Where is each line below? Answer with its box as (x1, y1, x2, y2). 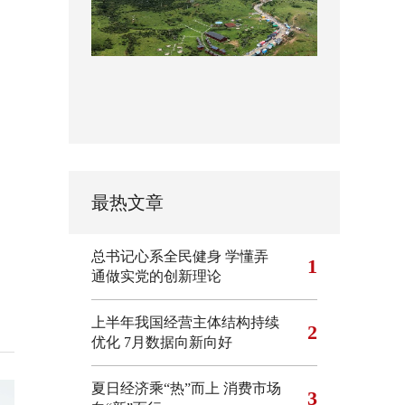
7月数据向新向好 (124, 334, 232, 350)
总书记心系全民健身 (91, 249, 221, 264)
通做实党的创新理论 (91, 268, 221, 284)
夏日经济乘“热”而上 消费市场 (91, 381, 281, 396)
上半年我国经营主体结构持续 (91, 315, 279, 330)
